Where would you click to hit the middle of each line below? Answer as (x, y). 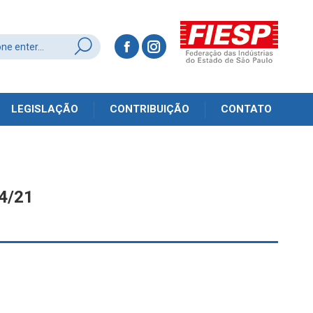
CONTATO (247, 109)
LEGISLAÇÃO (45, 109)
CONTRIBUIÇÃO (150, 109)
